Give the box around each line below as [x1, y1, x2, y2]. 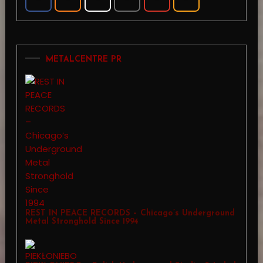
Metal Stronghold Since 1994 [25, 217, 139, 227]
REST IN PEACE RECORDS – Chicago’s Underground [25, 209, 235, 218]
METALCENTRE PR [45, 55, 122, 65]
